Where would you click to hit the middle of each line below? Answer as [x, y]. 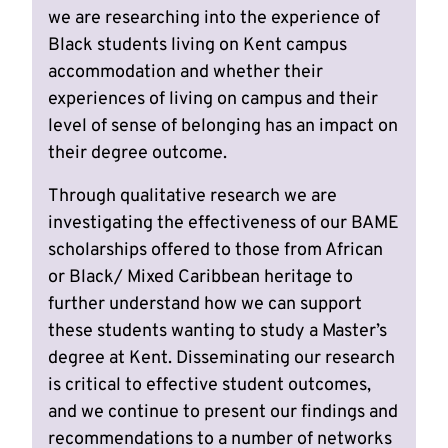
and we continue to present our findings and [223, 412]
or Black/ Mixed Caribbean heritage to [200, 277]
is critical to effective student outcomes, [209, 385]
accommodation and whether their [185, 72]
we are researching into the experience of [214, 18]
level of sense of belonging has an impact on [223, 126]
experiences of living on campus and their [213, 99]
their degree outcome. [137, 153]
